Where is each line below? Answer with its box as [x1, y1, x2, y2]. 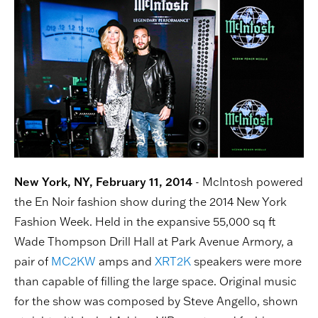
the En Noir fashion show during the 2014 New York [14, 194, 287, 209]
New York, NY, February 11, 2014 [14, 175, 192, 189]
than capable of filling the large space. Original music [14, 274, 297, 288]
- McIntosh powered [192, 175, 303, 189]
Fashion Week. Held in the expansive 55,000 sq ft [14, 214, 275, 229]
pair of [14, 254, 51, 268]
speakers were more [191, 254, 302, 268]
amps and [96, 254, 155, 268]
